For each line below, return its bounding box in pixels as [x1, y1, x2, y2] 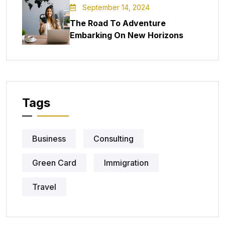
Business [32, 133, 66, 144]
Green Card [32, 157, 76, 168]
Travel [32, 181, 56, 192]
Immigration [104, 157, 149, 168]
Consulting [93, 133, 134, 144]
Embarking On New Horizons [70, 30, 183, 40]
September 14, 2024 [82, 3, 150, 12]
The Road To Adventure [70, 18, 166, 28]
